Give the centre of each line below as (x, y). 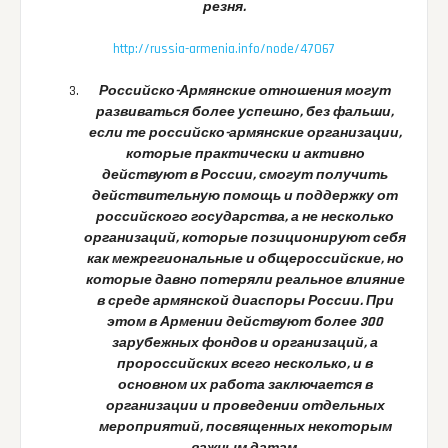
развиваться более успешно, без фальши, (245, 112)
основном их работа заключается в (245, 385)
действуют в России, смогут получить (245, 175)
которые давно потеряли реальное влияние (245, 280)
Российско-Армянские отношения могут (245, 91)
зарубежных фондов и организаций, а (245, 343)
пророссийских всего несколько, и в (245, 364)
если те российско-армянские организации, (245, 133)
